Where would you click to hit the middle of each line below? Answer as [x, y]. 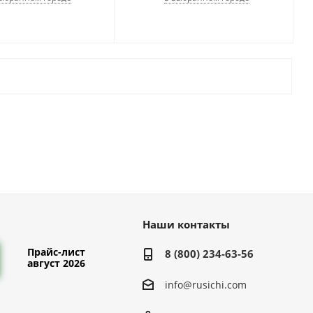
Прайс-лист [57, 252]
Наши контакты [186, 225]
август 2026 [57, 263]
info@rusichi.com [205, 285]
